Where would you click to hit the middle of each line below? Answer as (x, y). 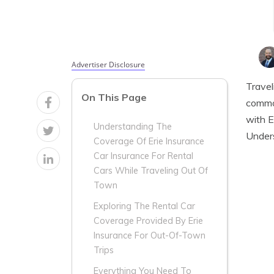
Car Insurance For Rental (143, 156)
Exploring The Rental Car (144, 206)
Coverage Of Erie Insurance (149, 142)
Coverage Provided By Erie (148, 221)
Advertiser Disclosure (108, 65)
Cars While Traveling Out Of (151, 171)
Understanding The (133, 127)
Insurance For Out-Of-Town (150, 236)
